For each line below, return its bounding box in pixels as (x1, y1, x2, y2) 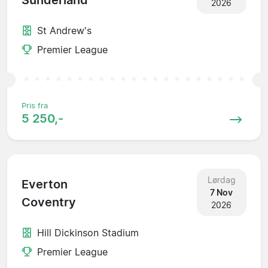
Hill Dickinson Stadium (37, 226, 139, 239)
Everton (22, 177, 68, 192)
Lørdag (207, 174, 236, 185)
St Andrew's (37, 24, 92, 36)
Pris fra (22, 100, 48, 110)
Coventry (22, 195, 76, 210)
